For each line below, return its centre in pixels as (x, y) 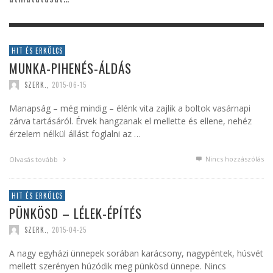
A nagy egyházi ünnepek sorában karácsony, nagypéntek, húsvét (136, 253)
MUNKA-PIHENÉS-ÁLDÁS (70, 68)
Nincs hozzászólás (234, 158)
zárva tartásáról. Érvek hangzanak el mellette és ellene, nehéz (130, 121)
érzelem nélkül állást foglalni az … (75, 133)
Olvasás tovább (34, 159)
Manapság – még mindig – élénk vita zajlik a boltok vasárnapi (130, 108)
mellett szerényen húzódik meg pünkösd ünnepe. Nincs (118, 266)
